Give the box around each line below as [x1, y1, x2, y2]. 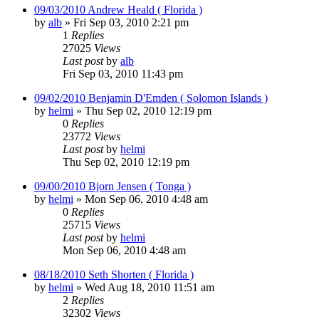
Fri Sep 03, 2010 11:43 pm [63, 67, 183, 80]
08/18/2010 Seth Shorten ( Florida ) [34, 268, 194, 281]
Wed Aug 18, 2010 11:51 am [85, 281, 214, 293]
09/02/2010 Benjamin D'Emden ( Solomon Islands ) [34, 91, 268, 104]
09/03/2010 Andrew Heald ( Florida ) [34, 3, 202, 16]
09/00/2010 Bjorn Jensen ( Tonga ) [34, 179, 191, 192]
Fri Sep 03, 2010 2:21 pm [73, 16, 189, 28]
